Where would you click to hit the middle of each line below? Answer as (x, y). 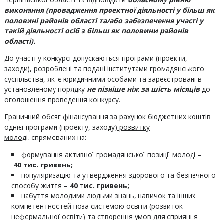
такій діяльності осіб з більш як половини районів (96, 31)
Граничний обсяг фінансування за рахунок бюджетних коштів (107, 117)
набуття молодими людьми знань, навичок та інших (108, 196)
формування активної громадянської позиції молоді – (111, 154)
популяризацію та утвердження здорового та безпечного (118, 175)
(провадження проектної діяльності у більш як (130, 10)
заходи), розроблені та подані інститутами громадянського (104, 69)
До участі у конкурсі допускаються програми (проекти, (96, 58)
